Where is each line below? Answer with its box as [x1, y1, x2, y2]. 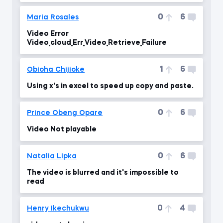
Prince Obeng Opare [27, 109, 103, 116]
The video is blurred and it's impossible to [27, 169, 179, 176]
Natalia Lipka [27, 152, 77, 160]
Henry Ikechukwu [27, 205, 89, 212]
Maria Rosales [27, 13, 79, 21]
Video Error [27, 30, 69, 37]
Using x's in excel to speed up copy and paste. [27, 82, 194, 90]
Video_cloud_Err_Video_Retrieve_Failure [27, 39, 167, 46]
